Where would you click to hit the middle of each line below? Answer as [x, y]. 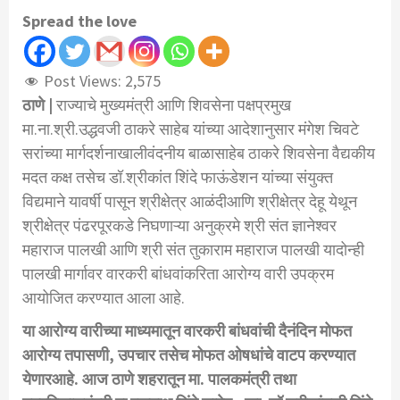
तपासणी [87, 355]
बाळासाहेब [217, 154]
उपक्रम [312, 274]
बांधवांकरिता [185, 274]
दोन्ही [350, 250]
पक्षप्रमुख [264, 105]
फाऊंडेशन [229, 178]
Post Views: [83, 81]
